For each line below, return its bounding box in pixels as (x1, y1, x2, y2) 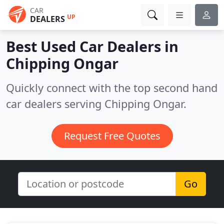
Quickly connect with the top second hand (6, 80, 217, 95)
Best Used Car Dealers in (6, 36, 178, 56)
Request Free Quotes (63, 129, 160, 142)
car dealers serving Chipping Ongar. (6, 96, 186, 111)
